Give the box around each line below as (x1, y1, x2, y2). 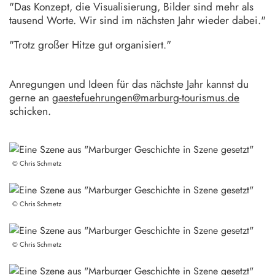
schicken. (9, 103, 51, 120)
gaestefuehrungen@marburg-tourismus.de (52, 90, 239, 106)
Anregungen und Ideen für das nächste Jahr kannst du (9, 76, 249, 93)
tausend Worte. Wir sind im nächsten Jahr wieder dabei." (9, 12, 266, 29)
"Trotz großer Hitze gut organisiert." (9, 36, 171, 53)
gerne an (9, 90, 52, 106)
